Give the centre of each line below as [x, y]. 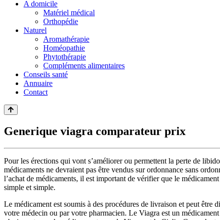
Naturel [35, 30]
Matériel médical [69, 13]
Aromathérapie [66, 39]
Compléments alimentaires [84, 66]
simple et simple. [30, 187]
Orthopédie [61, 21]
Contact [36, 92]
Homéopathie [64, 48]
